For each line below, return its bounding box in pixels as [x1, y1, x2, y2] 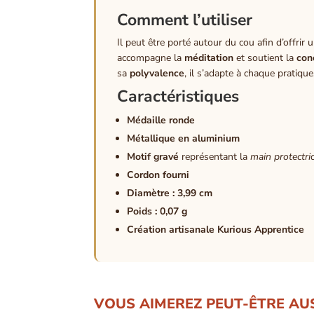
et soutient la [233, 50, 297, 64]
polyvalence [130, 66, 185, 80]
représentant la [179, 149, 251, 163]
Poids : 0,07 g [127, 204, 188, 218]
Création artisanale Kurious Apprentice [127, 222, 305, 236]
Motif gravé [127, 149, 179, 163]
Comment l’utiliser [117, 8, 253, 31]
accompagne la [117, 50, 185, 64]
